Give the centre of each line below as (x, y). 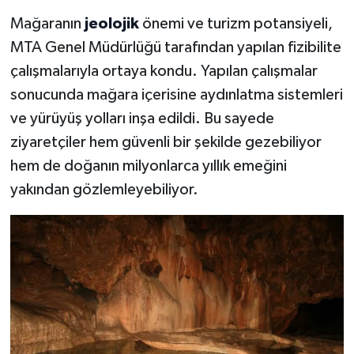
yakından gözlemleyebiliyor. (104, 190)
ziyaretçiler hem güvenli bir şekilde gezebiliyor (166, 143)
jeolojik (111, 24)
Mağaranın (47, 24)
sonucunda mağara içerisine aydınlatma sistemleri (176, 95)
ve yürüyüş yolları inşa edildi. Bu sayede (142, 119)
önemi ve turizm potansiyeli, (235, 24)
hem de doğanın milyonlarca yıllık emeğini (148, 166)
